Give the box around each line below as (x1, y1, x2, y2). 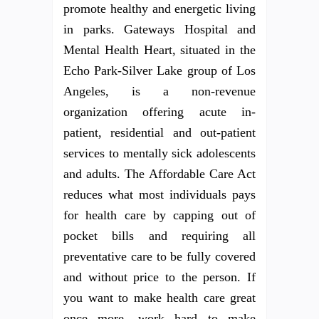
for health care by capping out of (63, 207, 256, 222)
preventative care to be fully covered (63, 249, 256, 263)
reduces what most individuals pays (63, 187, 256, 202)
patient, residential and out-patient (63, 125, 256, 140)
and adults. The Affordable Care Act (63, 166, 256, 181)
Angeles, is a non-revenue (63, 83, 256, 98)
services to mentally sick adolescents (63, 145, 256, 160)
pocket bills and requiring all (63, 228, 256, 243)
